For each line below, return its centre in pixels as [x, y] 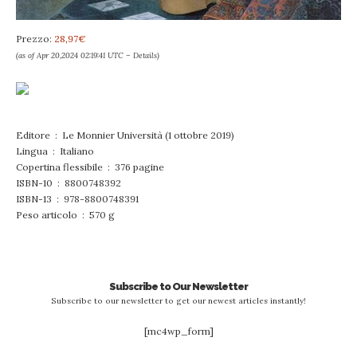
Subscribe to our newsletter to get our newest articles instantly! [178, 301]
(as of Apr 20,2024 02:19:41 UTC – [75, 56]
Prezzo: [35, 39]
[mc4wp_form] [178, 331]
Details [145, 56]
